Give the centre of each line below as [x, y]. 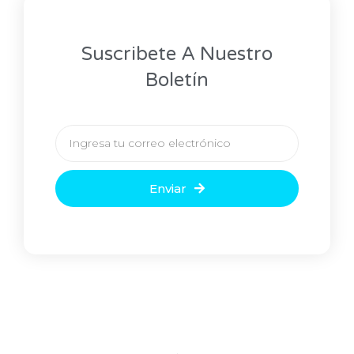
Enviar [168, 189]
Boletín [177, 81]
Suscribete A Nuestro [177, 55]
